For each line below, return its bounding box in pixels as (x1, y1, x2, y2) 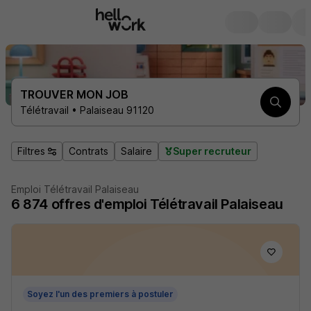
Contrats (69, 145, 108, 157)
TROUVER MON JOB (20, 87, 128, 101)
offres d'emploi (51, 196, 147, 212)
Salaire (121, 145, 152, 157)
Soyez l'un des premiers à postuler (27, 289, 174, 299)
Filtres (17, 145, 45, 157)
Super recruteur (173, 145, 251, 157)
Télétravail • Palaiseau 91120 (20, 104, 154, 116)
